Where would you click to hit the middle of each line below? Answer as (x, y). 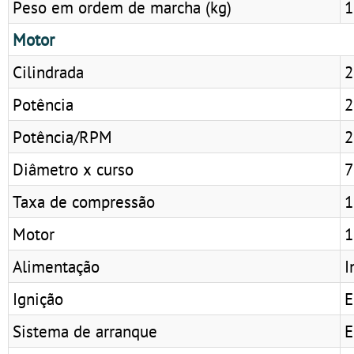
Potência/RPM (62, 136)
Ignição (38, 298)
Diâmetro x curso (73, 169)
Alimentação (56, 266)
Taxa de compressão (84, 201)
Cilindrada (48, 72)
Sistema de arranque (85, 331)
